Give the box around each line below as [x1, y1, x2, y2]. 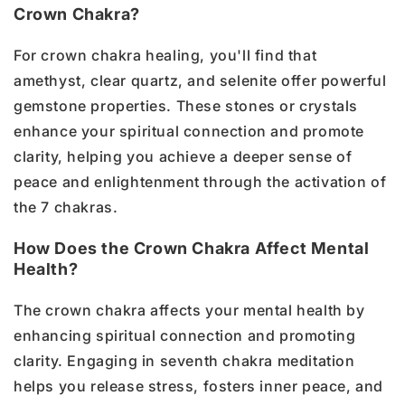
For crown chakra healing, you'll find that [14, 45, 317, 64]
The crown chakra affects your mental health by [14, 300, 365, 319]
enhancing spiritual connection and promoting [14, 325, 356, 344]
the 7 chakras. [14, 197, 118, 216]
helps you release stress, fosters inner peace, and [14, 376, 384, 395]
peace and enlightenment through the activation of [14, 172, 387, 191]
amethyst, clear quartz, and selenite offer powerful [14, 71, 387, 89]
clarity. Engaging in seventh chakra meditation [14, 351, 355, 370]
